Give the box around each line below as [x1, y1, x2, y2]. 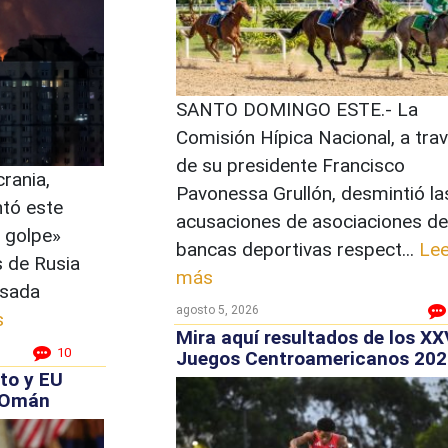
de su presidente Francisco [175, 153, 405, 177]
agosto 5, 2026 [175, 302, 259, 317]
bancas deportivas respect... [175, 237, 419, 261]
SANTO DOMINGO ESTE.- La [175, 97, 418, 121]
